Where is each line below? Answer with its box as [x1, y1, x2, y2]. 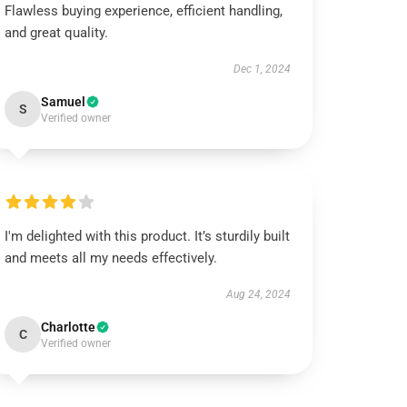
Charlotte [41, 320, 96, 334]
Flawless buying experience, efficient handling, [5, 3, 283, 19]
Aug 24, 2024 [225, 288, 291, 301]
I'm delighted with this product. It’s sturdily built [5, 228, 291, 244]
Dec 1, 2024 [233, 63, 291, 75]
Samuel [41, 94, 86, 109]
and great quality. [5, 25, 109, 41]
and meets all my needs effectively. [5, 250, 218, 266]
